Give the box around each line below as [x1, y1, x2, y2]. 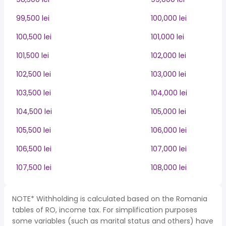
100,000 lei [151, 13, 187, 23]
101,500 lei [16, 50, 49, 61]
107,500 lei [16, 162, 51, 173]
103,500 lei [16, 88, 51, 98]
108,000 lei [151, 162, 187, 173]
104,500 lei [16, 106, 52, 117]
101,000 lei [151, 32, 184, 42]
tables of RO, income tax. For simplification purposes [12, 205, 197, 215]
